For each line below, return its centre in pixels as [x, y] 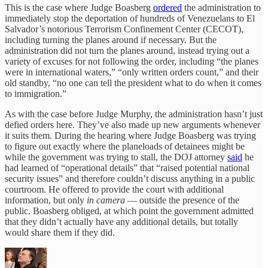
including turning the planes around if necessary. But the [111, 40]
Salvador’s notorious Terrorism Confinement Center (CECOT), [124, 29]
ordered [167, 8]
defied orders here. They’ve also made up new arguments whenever [133, 125]
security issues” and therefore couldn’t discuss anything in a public [130, 179]
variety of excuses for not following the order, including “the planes [132, 62]
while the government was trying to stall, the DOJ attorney [116, 157]
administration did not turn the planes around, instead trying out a [127, 51]
